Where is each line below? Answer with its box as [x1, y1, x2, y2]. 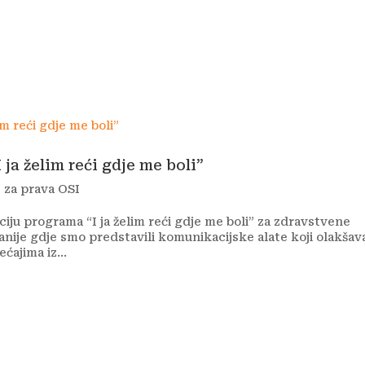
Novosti [257, 29, 305, 42]
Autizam [50, 29, 99, 42]
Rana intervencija [133, 29, 240, 42]
